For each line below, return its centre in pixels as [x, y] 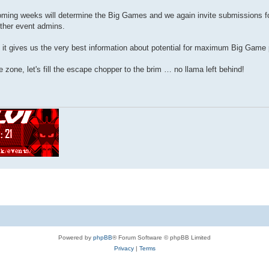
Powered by [76, 238]
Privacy [124, 249]
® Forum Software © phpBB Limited [162, 238]
